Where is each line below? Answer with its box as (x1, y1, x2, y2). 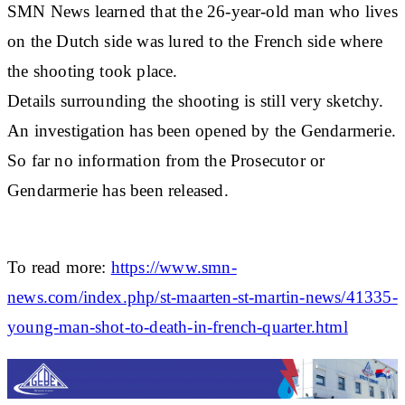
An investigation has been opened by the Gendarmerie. (7, 120, 396, 140)
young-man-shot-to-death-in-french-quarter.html (7, 316, 348, 336)
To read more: (7, 257, 111, 277)
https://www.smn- (110, 257, 237, 277)
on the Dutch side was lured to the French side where (7, 31, 382, 51)
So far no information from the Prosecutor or (7, 150, 325, 170)
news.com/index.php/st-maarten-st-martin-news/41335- (7, 287, 398, 306)
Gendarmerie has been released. (7, 180, 229, 200)
